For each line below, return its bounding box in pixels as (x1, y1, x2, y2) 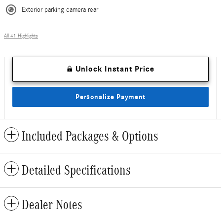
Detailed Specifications (22, 163, 131, 178)
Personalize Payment (75, 92, 146, 101)
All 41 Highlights (4, 33, 38, 39)
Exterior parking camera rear (22, 5, 98, 14)
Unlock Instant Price (75, 64, 154, 74)
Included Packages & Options (22, 129, 158, 144)
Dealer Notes (22, 197, 82, 213)
